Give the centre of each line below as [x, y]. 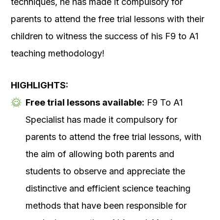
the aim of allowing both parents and [100, 154]
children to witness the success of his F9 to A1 [105, 36]
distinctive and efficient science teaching [108, 189]
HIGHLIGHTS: [40, 85]
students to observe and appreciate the [105, 171]
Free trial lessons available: [85, 103]
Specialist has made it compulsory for [101, 120]
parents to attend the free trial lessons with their [108, 19]
